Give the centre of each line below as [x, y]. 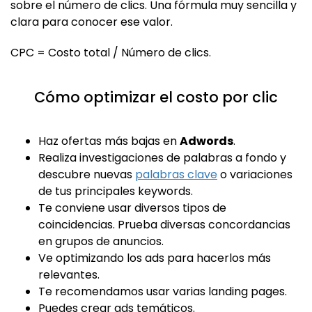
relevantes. [69, 275]
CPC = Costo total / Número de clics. [111, 53]
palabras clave [176, 175]
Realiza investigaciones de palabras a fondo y [162, 158]
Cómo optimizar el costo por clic [156, 97]
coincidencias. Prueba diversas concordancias [164, 225]
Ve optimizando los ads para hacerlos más [155, 258]
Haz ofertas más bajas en [109, 141]
